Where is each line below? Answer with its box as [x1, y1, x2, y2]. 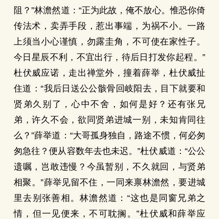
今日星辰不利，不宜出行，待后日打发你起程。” [14, 52, 205, 62]
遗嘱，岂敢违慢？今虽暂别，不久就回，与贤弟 [14, 162, 205, 172]
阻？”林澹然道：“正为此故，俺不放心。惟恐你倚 [14, 5, 205, 15]
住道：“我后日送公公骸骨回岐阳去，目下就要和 [14, 84, 205, 93]
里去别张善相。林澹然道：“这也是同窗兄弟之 [14, 193, 205, 203]
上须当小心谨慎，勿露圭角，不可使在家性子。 [14, 37, 205, 46]
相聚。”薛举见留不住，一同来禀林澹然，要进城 [14, 177, 205, 187]
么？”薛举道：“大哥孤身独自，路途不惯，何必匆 [14, 131, 205, 140]
